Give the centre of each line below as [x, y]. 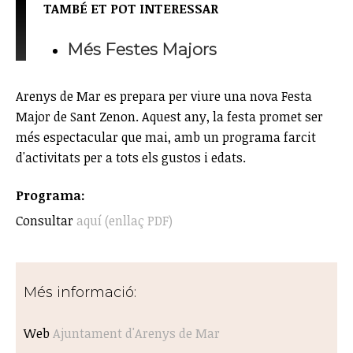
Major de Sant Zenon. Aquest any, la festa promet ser [169, 116]
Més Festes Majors [142, 49]
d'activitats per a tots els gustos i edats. [131, 157]
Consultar [46, 220]
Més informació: [82, 292]
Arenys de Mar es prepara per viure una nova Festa [164, 96]
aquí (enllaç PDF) [124, 220]
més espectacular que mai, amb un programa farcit [166, 137]
